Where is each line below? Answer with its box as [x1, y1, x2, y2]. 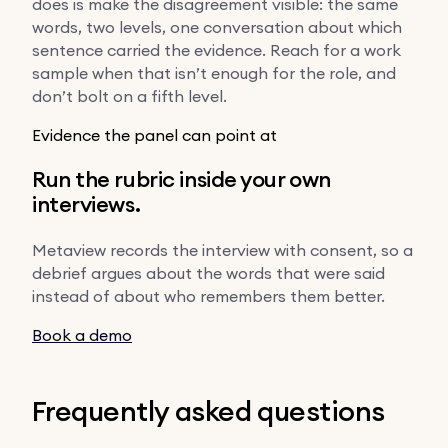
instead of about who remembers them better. [32, 285, 385, 306]
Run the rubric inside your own [32, 164, 331, 193]
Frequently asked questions [32, 392, 385, 429]
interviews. [32, 189, 141, 218]
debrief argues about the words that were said [32, 262, 385, 283]
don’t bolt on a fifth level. [32, 85, 227, 106]
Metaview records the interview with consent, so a [32, 239, 413, 260]
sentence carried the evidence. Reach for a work [32, 39, 401, 60]
